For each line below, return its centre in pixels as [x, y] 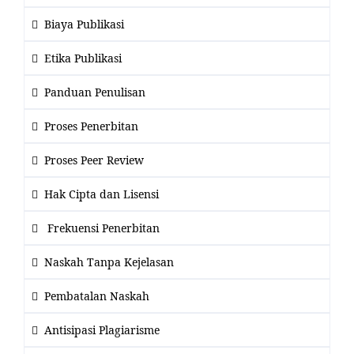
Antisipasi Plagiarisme [102, 330]
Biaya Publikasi [84, 24]
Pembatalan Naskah [97, 296]
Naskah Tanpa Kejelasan [109, 262]
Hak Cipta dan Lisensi [102, 194]
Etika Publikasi [83, 58]
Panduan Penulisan [95, 92]
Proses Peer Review [94, 160]
